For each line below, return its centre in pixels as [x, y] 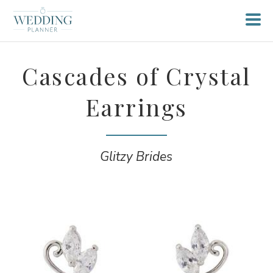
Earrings [136, 107]
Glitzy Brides [136, 157]
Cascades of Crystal [136, 76]
